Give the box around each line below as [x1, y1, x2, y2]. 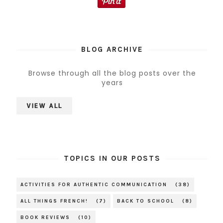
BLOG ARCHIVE [81, 45, 143, 54]
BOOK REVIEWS [20, 215, 70, 221]
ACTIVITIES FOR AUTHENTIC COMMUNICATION [20, 182, 167, 188]
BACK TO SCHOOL [117, 198, 174, 205]
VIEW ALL [26, 102, 62, 110]
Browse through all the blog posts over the [28, 68, 196, 79]
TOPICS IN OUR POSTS [63, 154, 161, 163]
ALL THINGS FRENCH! [20, 198, 88, 205]
